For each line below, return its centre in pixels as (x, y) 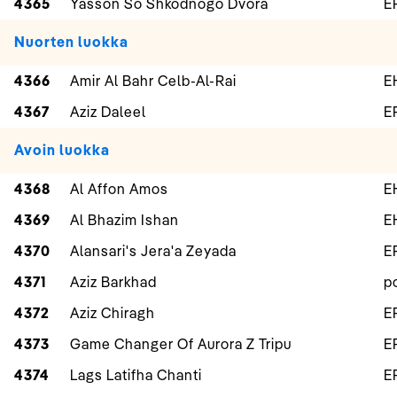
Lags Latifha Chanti (136, 375)
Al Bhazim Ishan (125, 220)
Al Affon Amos (119, 189)
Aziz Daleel (108, 112)
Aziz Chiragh (113, 313)
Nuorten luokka (71, 42)
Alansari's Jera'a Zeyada (153, 251)
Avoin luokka (62, 150)
